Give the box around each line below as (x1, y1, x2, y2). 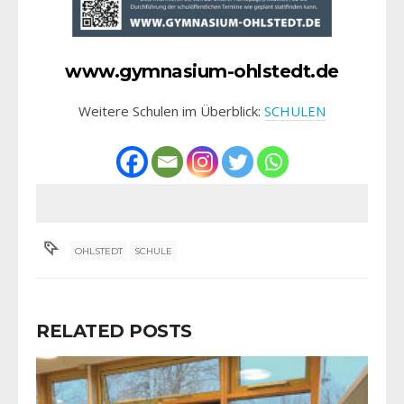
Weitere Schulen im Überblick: (78, 101, 264, 120)
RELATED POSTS (36, 319, 192, 342)
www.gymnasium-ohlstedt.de (65, 60, 339, 82)
